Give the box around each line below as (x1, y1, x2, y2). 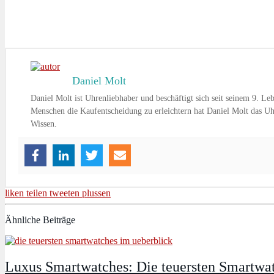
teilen (26, 188, 47, 199)
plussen (82, 188, 111, 199)
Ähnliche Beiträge (5, 215, 75, 226)
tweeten (50, 188, 80, 199)
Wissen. (31, 119, 57, 129)
